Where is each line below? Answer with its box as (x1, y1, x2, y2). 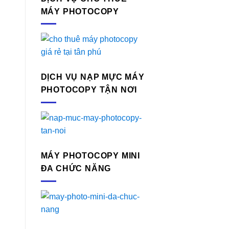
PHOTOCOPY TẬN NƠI (40, 85, 138, 95)
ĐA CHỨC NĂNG (40, 164, 111, 173)
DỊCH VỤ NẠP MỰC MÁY (40, 73, 145, 82)
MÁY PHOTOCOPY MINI (40, 151, 140, 160)
